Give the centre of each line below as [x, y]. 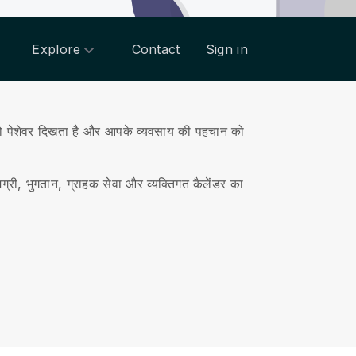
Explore [56, 49]
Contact [156, 49]
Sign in [226, 49]
